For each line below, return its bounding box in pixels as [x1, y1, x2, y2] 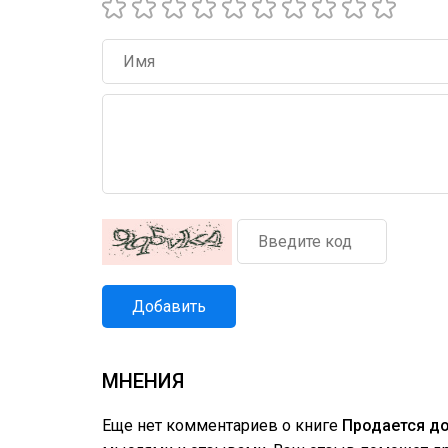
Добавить [132, 297, 206, 316]
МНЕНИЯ [102, 369, 184, 393]
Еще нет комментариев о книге [102, 416, 342, 435]
